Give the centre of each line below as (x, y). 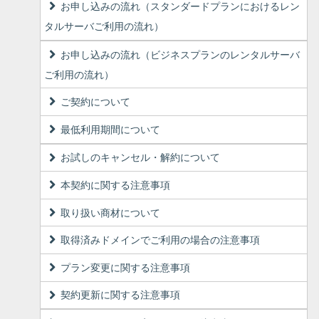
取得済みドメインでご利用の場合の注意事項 (161, 240)
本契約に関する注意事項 (116, 185)
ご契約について (96, 102)
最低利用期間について (111, 129)
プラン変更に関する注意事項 (126, 267)
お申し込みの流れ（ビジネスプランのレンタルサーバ (181, 54)
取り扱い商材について (111, 213)
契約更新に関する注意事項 (121, 295)
